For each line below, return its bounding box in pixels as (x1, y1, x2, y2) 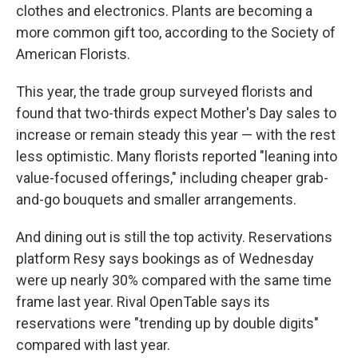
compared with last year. (16, 336, 170, 353)
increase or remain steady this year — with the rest (16, 126, 336, 143)
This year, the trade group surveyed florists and (16, 83, 312, 100)
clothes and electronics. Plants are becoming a (16, 2, 312, 19)
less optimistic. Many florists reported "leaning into (16, 148, 337, 165)
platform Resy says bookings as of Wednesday (16, 250, 314, 267)
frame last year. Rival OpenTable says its (16, 293, 270, 310)
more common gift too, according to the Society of (16, 24, 336, 41)
